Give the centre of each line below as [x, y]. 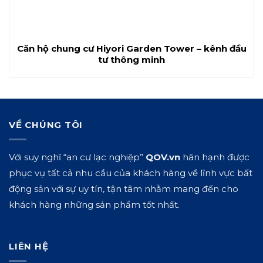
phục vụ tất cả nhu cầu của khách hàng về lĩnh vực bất [131, 173]
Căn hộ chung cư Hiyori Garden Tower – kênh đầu [131, 49]
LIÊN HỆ [29, 247]
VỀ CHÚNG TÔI [46, 124]
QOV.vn [163, 157]
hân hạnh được [215, 157]
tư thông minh [131, 60]
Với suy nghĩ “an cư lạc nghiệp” [77, 157]
